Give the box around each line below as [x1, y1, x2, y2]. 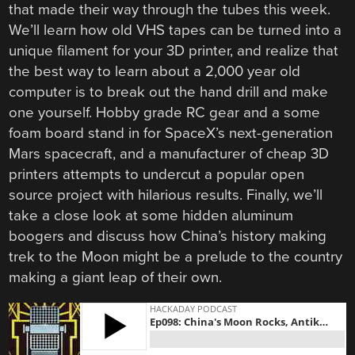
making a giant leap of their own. [9, 269, 223, 287]
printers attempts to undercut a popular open [9, 166, 305, 184]
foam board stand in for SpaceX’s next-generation [9, 124, 334, 143]
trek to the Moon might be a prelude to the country [9, 248, 343, 266]
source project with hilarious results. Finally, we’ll [9, 186, 323, 204]
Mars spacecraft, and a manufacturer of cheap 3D [9, 145, 330, 163]
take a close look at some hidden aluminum [9, 207, 294, 225]
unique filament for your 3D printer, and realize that [9, 42, 339, 60]
